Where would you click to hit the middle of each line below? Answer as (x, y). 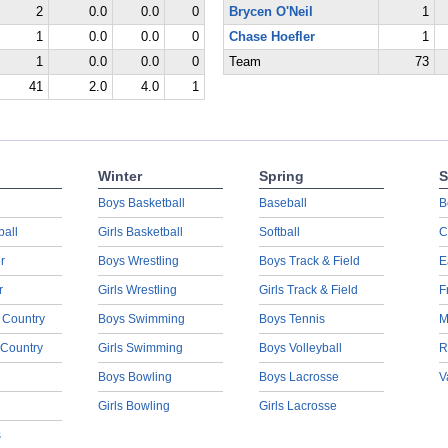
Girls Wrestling (137, 290)
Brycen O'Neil (270, 12)
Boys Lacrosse (298, 377)
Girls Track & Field (308, 290)
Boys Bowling (134, 377)
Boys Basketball (141, 203)
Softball (279, 232)
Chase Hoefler (271, 37)
